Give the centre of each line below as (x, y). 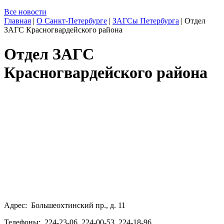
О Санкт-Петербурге (72, 21)
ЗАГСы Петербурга (146, 21)
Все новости (25, 12)
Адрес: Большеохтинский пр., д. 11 (65, 205)
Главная (17, 21)
